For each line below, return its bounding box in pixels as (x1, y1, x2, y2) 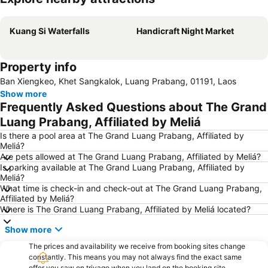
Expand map (19, 2, 69, 13)
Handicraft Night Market (136, 26, 234, 36)
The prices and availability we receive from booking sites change (29, 242, 245, 251)
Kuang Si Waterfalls (10, 26, 90, 36)
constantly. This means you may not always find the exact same (29, 252, 242, 261)
